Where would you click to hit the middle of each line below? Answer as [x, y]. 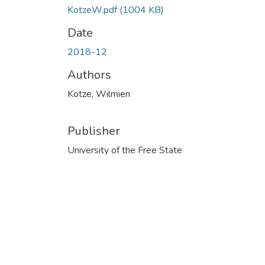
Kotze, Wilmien [99, 94]
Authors [89, 75]
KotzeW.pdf [93, 10]
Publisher [94, 131]
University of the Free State [125, 150]
